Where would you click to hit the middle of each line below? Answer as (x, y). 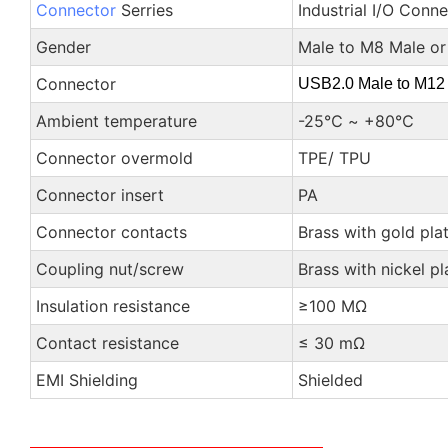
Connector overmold (114, 157)
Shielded (330, 379)
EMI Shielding (86, 379)
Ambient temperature (116, 120)
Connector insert (99, 194)
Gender (63, 46)
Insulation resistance (112, 305)
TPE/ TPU (334, 157)
